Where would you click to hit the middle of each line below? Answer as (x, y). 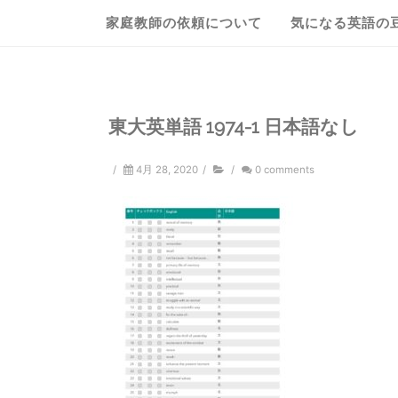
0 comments (285, 170)
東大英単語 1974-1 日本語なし (234, 127)
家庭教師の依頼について (184, 23)
